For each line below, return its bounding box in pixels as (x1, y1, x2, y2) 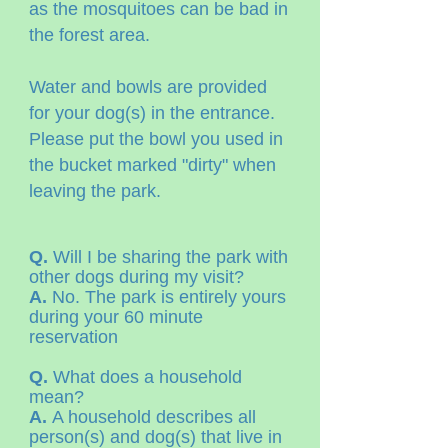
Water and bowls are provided (29, 77, 267, 97)
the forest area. (29, 25, 150, 45)
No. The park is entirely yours (47, 287, 286, 307)
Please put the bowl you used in (29, 129, 283, 149)
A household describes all (52, 407, 256, 427)
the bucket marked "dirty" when (29, 155, 276, 175)
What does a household (48, 367, 242, 387)
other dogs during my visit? (29, 267, 244, 287)
